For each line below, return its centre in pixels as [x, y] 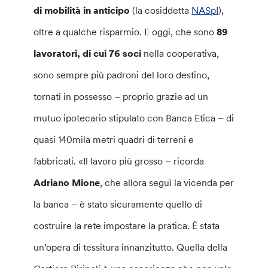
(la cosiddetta [161, 10]
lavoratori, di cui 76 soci [88, 54]
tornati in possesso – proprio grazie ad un [121, 97]
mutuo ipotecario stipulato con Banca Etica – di [134, 118]
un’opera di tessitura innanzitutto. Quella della [131, 247]
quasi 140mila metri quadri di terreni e [114, 140]
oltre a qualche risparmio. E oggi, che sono [125, 32]
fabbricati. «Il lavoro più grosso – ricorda [119, 161]
